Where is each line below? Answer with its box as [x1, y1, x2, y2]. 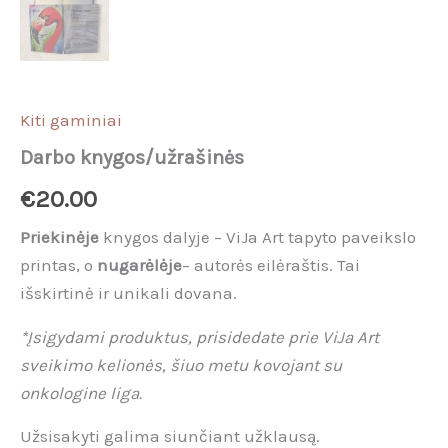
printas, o [20, 255, 97, 276]
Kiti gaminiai [20, 109, 122, 130]
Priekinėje [20, 227, 99, 248]
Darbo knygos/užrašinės [20, 145, 244, 169]
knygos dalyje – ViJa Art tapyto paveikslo [99, 227, 416, 248]
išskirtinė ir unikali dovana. [20, 283, 237, 304]
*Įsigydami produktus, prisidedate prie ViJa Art [20, 326, 379, 347]
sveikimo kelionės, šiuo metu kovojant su [20, 354, 342, 375]
